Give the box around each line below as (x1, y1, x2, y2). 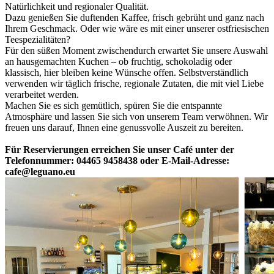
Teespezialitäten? (5, 34, 70, 45)
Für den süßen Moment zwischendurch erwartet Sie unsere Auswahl (5, 45, 268, 56)
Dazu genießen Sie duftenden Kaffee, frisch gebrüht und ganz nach (5, 12, 264, 23)
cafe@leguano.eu (5, 166, 75, 177)
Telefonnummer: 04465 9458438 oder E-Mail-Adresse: (5, 155, 229, 166)
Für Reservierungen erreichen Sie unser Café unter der (5, 144, 234, 155)
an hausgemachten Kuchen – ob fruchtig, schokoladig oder (5, 56, 232, 67)
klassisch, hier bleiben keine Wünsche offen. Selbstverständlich (5, 67, 248, 78)
